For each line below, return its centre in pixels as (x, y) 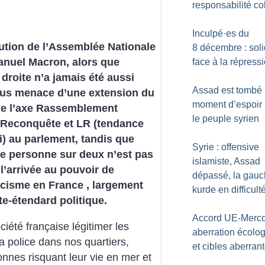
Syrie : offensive (226, 147)
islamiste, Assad (226, 161)
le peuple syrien (226, 119)
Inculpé (208, 33)
